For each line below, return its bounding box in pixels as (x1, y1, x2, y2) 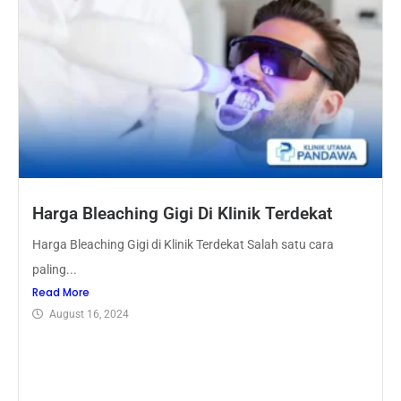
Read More (32, 284, 90, 300)
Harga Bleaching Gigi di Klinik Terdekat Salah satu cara (32, 236, 334, 252)
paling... (32, 261, 77, 277)
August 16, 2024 (49, 307, 129, 320)
